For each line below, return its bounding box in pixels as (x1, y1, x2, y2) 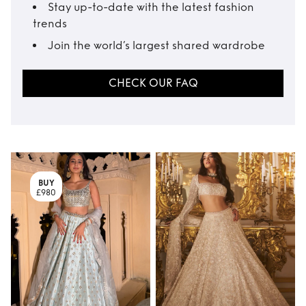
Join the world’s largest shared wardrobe (48, 39, 265, 52)
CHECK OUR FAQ (108, 76, 198, 89)
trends (33, 17, 67, 30)
